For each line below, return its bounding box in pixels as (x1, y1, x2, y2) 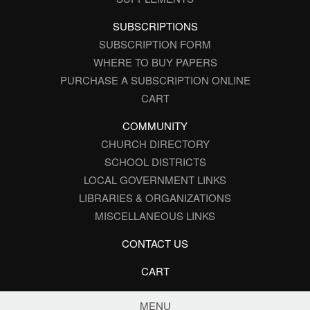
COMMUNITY (122, 118, 188, 133)
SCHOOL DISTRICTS (104, 154, 206, 169)
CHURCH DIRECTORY (100, 136, 210, 151)
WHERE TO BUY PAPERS (93, 54, 217, 69)
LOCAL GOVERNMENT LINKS (84, 172, 226, 187)
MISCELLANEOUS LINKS (95, 208, 215, 223)
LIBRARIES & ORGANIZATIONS (79, 190, 231, 205)
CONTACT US (122, 235, 188, 250)
